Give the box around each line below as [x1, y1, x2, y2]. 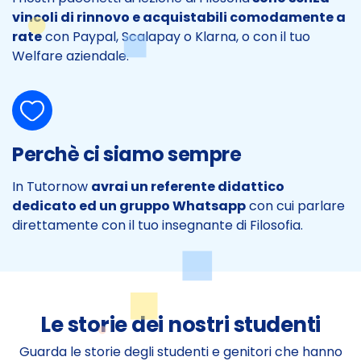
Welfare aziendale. [12, 47, 129, 66]
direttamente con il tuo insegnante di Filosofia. [12, 216, 303, 235]
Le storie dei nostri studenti [40, 310, 321, 340]
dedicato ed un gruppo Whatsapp [12, 197, 246, 216]
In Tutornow [12, 177, 91, 197]
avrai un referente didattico [91, 177, 284, 197]
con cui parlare [246, 197, 345, 216]
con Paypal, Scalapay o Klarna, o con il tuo [42, 27, 310, 47]
